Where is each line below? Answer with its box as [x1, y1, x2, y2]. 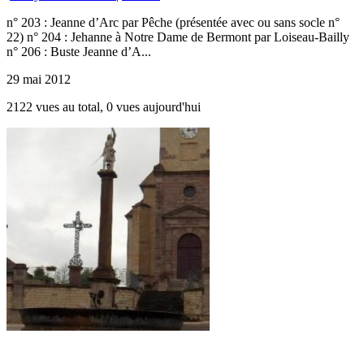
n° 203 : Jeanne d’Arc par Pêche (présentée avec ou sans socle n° [6, 15, 340, 29]
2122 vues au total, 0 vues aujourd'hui [6, 100, 201, 114]
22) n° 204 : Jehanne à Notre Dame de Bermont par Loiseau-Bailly [6, 30, 349, 44]
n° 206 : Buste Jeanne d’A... [6, 45, 151, 58]
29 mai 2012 [6, 72, 71, 86]
